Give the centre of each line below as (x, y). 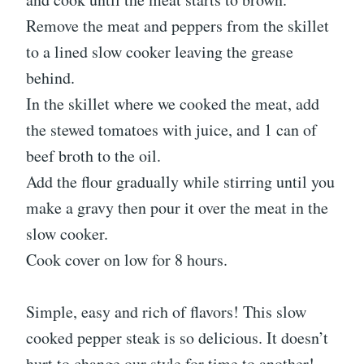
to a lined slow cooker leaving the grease (160, 51)
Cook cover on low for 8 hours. (127, 259)
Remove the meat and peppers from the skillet (178, 25)
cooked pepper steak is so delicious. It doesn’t (177, 337)
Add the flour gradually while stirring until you (180, 181)
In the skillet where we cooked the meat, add (173, 103)
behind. (50, 77)
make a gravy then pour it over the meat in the (177, 207)
